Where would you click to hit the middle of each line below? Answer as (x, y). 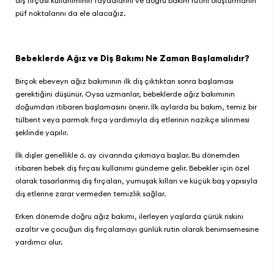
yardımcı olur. (40, 242)
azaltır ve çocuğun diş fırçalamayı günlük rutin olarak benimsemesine (137, 229)
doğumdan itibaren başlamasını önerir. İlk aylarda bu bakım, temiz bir (136, 107)
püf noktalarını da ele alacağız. (71, 13)
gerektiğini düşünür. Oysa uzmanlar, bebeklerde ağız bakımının (125, 94)
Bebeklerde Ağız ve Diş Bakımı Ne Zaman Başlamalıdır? (133, 58)
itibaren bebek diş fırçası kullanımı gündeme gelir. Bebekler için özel (132, 168)
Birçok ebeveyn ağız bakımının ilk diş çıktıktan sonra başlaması (124, 81)
